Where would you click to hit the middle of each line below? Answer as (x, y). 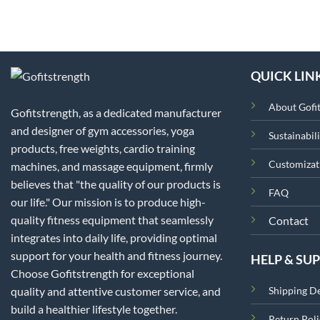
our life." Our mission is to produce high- (108, 201)
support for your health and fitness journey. (116, 255)
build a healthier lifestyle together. (94, 309)
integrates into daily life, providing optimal (114, 237)
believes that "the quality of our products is (116, 184)
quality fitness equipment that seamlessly (112, 219)
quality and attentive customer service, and (116, 291)
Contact (288, 220)
